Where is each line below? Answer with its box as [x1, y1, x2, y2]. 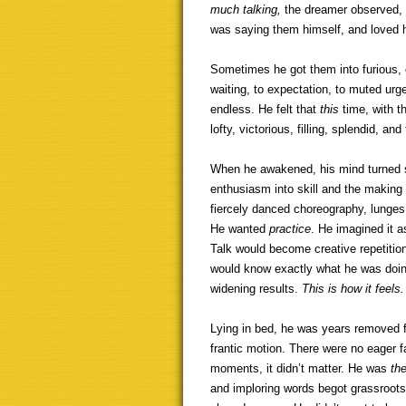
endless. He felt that [210, 102, 320, 116]
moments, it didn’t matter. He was [210, 362, 391, 375]
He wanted [210, 222, 269, 236]
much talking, [210, 3, 285, 16]
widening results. [210, 282, 302, 295]
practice [269, 222, 311, 236]
